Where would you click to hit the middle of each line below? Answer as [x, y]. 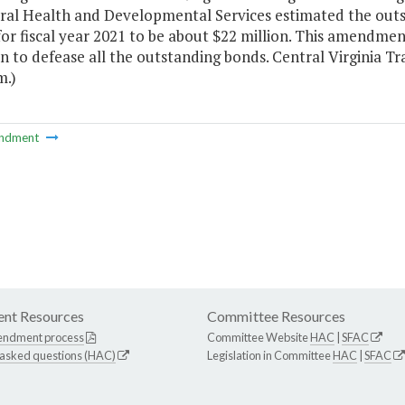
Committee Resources [276, 316]
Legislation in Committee [270, 356]
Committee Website [259, 338]
